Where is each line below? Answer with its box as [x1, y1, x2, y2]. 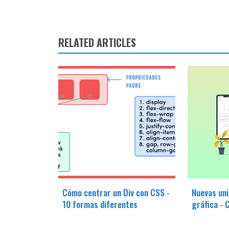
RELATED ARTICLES [58, 34, 136, 50]
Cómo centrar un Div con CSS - [62, 185, 170, 199]
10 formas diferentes [62, 197, 138, 211]
